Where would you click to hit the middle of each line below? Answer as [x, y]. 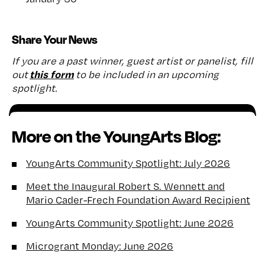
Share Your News [55, 39]
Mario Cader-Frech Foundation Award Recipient [138, 199]
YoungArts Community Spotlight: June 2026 [130, 222]
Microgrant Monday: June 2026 [100, 245]
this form [52, 74]
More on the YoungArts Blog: [116, 136]
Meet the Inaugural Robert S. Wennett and [125, 186]
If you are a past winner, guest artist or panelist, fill [132, 60]
